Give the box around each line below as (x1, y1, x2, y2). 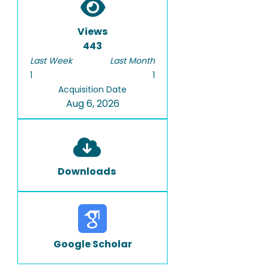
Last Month (110, 55, 155, 67)
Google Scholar (53, 237, 132, 251)
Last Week (30, 55, 72, 67)
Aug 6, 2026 (65, 97, 119, 110)
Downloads (58, 165, 116, 178)
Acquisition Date (58, 83, 127, 95)
